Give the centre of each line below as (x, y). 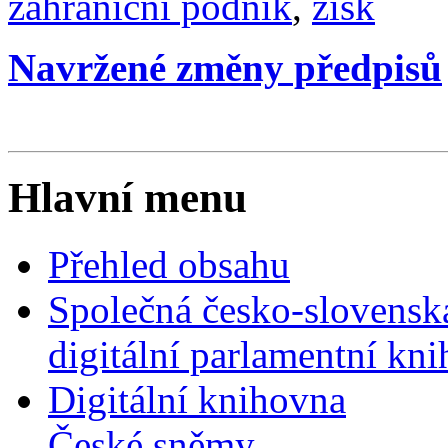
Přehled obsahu (169, 264)
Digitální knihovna (197, 399)
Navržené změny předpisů (225, 67)
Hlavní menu (127, 197)
